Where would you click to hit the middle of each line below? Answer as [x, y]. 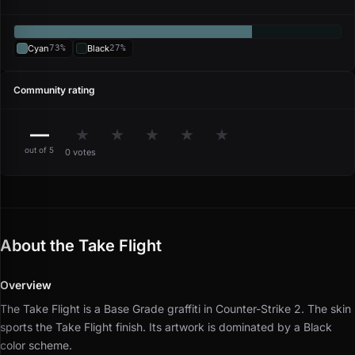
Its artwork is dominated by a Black [240, 327]
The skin [329, 309]
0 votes [80, 152]
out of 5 [39, 150]
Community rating [54, 90]
